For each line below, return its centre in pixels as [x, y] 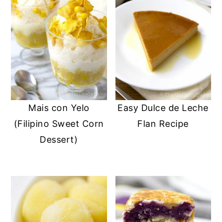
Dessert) [59, 139]
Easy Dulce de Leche [163, 108]
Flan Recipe [163, 123]
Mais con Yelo [59, 108]
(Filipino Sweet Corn [59, 123]
